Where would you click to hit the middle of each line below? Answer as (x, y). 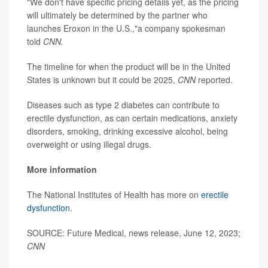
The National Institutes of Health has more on (114, 194)
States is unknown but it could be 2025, (102, 79)
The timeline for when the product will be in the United (129, 66)
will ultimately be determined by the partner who (117, 15)
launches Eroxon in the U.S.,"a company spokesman (126, 28)
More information (62, 169)
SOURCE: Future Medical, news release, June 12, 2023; (134, 232)
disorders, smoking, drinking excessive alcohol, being (127, 131)
